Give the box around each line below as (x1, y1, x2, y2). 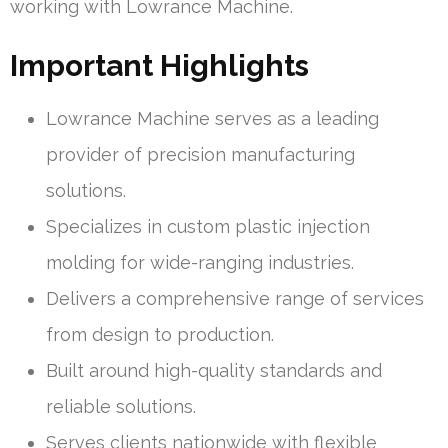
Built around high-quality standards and (46, 359, 382, 381)
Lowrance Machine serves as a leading (46, 107, 379, 129)
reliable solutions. (46, 395, 196, 417)
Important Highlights (10, 47, 309, 83)
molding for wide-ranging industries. (46, 251, 354, 273)
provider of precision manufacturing (46, 143, 355, 165)
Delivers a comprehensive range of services (46, 287, 424, 309)
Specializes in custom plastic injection (46, 215, 370, 237)
